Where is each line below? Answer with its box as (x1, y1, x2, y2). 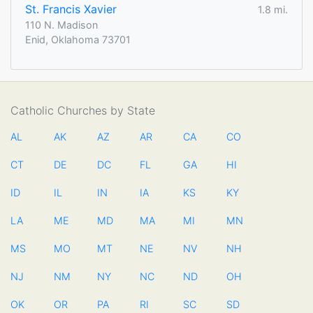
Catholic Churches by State (10, 103, 155, 118)
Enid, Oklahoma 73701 (25, 34, 131, 46)
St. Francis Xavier (25, 2, 117, 17)
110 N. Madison (25, 19, 98, 31)
